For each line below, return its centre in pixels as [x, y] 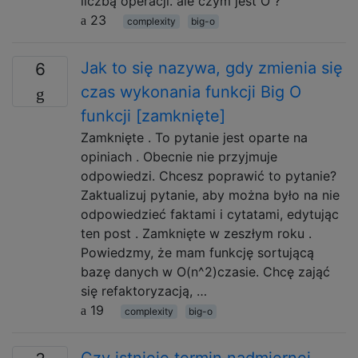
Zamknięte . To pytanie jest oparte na [194, 137]
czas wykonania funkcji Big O [191, 92]
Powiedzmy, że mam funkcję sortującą [197, 253]
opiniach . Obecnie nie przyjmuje [179, 157]
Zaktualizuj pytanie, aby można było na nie [210, 195]
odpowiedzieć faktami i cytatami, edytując [210, 214]
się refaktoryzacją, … [144, 291]
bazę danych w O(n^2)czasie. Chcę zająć [205, 272]
